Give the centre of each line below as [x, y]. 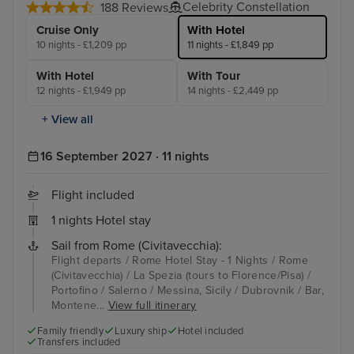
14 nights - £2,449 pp [233, 91]
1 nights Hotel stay [101, 221]
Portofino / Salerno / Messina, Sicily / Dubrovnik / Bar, [188, 291]
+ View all [68, 120]
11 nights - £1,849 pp [230, 45]
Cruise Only [68, 30]
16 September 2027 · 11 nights [125, 157]
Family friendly [70, 331]
